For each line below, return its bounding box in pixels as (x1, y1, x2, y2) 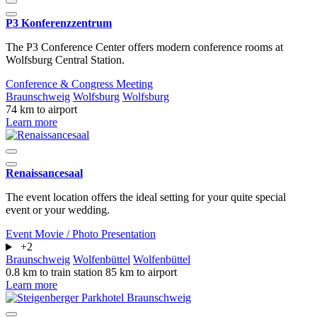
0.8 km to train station (6, 266, 105, 279)
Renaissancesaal (6, 167, 83, 180)
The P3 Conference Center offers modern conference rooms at (6, 41, 283, 54)
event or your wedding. (6, 204, 110, 217)
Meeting (116, 78, 153, 91)
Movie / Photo (35, 228, 101, 241)
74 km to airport (6, 103, 77, 116)
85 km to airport (105, 266, 177, 279)
